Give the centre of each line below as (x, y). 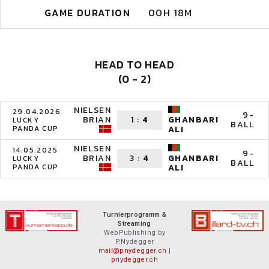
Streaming (134, 224)
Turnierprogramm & (134, 215)
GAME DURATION (87, 13)
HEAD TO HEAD (134, 65)
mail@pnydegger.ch (132, 251)
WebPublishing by (134, 233)
